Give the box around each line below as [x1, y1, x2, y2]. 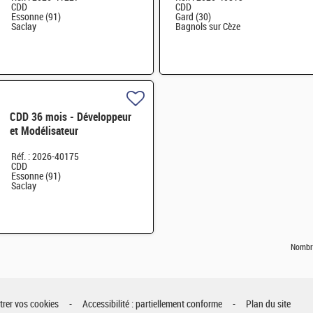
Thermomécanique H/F [9, 138, 110, 152]
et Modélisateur [9, 124, 78, 138]
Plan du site [246, 298, 291, 311]
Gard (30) [175, 11, 211, 24]
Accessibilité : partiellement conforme [82, 298, 222, 311]
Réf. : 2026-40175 [10, 151, 79, 163]
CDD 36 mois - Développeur [9, 110, 131, 124]
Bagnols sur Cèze [175, 21, 240, 34]
